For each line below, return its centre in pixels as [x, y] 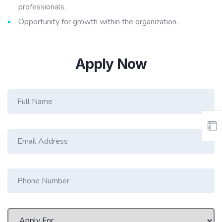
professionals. [42, 7]
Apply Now [111, 64]
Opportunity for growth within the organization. [98, 22]
